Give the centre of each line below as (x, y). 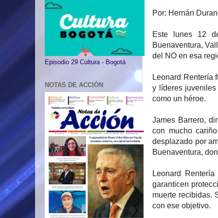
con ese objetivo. (182, 206)
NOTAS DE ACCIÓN (74, 85)
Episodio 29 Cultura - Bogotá (85, 63)
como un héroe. (179, 99)
